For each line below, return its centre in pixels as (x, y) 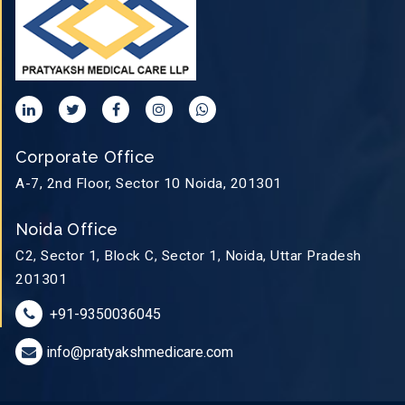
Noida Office (67, 229)
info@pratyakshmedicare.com (140, 352)
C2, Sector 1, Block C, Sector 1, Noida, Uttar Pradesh (188, 256)
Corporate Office (85, 157)
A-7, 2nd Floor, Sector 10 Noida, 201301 (149, 184)
